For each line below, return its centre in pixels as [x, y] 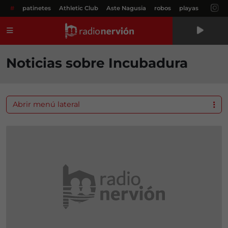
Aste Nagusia [126, 8]
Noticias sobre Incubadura [97, 63]
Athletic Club [79, 8]
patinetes [37, 8]
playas [189, 8]
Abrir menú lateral [46, 104]
